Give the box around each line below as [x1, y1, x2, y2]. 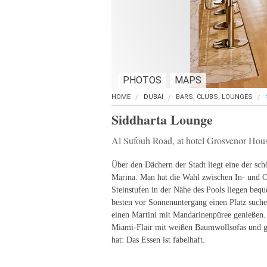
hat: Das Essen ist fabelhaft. [111, 235, 205, 244]
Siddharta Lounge [111, 110, 213, 129]
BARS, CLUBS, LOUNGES [176, 93, 253, 101]
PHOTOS [123, 74, 162, 86]
